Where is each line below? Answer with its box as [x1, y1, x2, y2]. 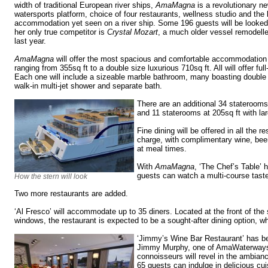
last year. [14, 36, 46, 46]
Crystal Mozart [107, 28, 158, 37]
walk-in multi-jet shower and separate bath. [14, 81, 162, 91]
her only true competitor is [14, 28, 107, 37]
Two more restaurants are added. [14, 189, 128, 199]
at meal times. [137, 144, 187, 154]
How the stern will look [14, 172, 87, 181]
